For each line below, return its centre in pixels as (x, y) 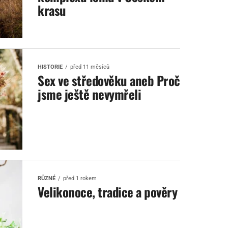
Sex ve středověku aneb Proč (109, 80)
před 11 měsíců (90, 67)
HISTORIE (50, 67)
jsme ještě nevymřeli (90, 94)
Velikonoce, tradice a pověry (108, 192)
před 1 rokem (80, 178)
